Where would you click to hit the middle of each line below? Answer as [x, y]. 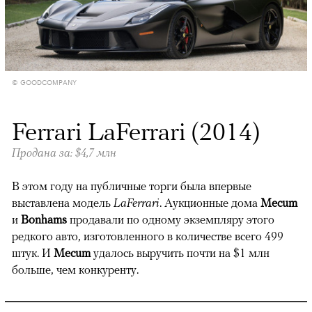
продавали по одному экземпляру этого [172, 219]
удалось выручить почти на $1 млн [181, 252]
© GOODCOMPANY [44, 81]
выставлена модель [61, 202]
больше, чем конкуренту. [75, 269]
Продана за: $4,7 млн [64, 152]
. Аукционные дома [210, 202]
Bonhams [45, 219]
